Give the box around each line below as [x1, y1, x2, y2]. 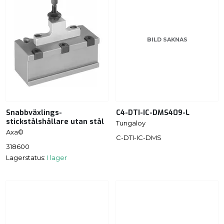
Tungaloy [116, 119, 145, 127]
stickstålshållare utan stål [6, 117, 104, 127]
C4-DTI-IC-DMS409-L [116, 108, 189, 118]
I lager [47, 153, 67, 161]
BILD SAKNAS [146, 36, 187, 43]
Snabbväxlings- [6, 108, 62, 118]
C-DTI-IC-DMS [116, 133, 161, 141]
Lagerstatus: [6, 153, 47, 161]
